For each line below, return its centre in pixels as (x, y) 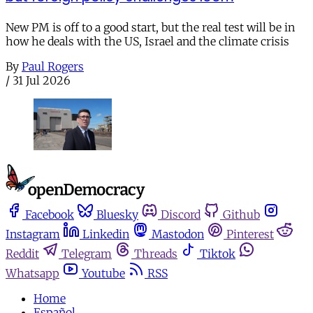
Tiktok (218, 253)
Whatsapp (32, 273)
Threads (156, 253)
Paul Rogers (53, 66)
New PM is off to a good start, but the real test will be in (150, 27)
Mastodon (178, 234)
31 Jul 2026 (42, 80)
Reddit (22, 253)
